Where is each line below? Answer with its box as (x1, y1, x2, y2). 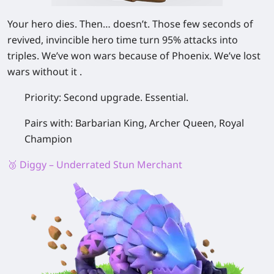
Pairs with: (24, 116, 75, 130)
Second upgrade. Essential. (64, 90, 188, 104)
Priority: (24, 90, 64, 104)
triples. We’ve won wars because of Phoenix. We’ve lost (7, 48, 261, 62)
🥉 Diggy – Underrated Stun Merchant (7, 157, 182, 171)
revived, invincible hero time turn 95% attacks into (7, 32, 238, 46)
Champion (24, 131, 72, 146)
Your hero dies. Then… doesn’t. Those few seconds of (7, 17, 253, 31)
